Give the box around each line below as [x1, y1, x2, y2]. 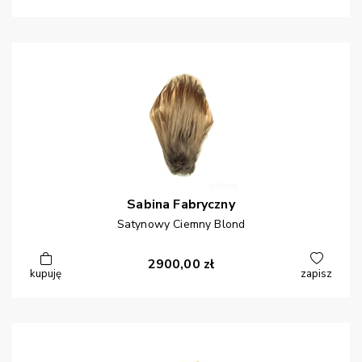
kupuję [30, 267, 61, 282]
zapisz [301, 267, 332, 282]
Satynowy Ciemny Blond [116, 217, 246, 233]
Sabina [127, 196, 170, 214]
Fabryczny [173, 196, 235, 214]
